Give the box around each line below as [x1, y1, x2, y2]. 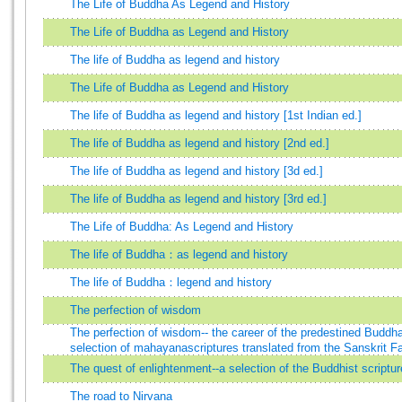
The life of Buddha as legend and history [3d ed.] [70, 164, 323, 178]
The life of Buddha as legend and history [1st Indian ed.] [70, 109, 362, 122]
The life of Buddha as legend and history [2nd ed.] [70, 136, 329, 150]
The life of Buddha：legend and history [70, 275, 272, 289]
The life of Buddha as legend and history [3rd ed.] [70, 192, 327, 205]
